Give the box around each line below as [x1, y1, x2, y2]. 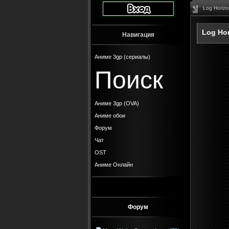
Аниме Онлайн [95, 162, 133, 168]
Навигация [122, 31, 154, 38]
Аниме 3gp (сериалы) [95, 54, 150, 60]
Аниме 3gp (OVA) [95, 100, 139, 106]
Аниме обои [95, 112, 125, 119]
